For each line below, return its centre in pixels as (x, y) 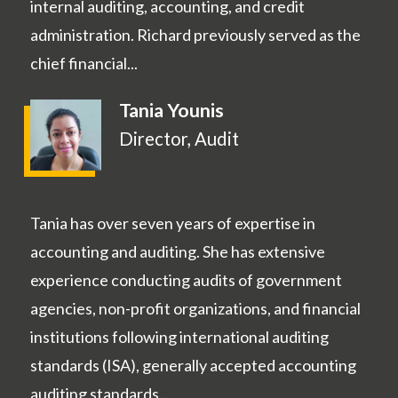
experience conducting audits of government (186, 280)
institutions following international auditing (179, 337)
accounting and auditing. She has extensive (178, 252)
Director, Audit (179, 139)
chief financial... (84, 64)
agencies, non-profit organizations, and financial (195, 309)
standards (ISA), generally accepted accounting (193, 366)
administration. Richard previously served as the (195, 35)
